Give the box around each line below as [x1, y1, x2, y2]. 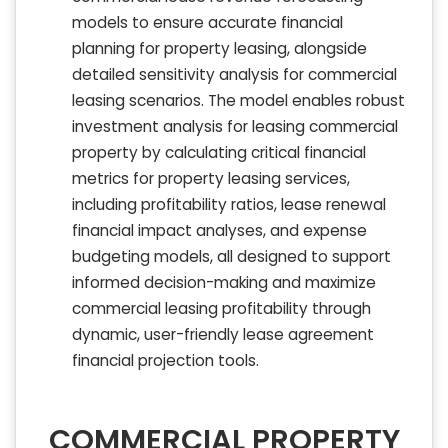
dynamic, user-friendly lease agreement [72, 324, 374, 346]
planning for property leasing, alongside [72, 38, 367, 60]
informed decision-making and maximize [72, 272, 376, 294]
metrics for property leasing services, [72, 168, 350, 190]
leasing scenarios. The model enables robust [72, 90, 405, 112]
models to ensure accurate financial [72, 12, 343, 34]
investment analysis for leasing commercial [72, 116, 398, 138]
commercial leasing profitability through [72, 298, 371, 320]
